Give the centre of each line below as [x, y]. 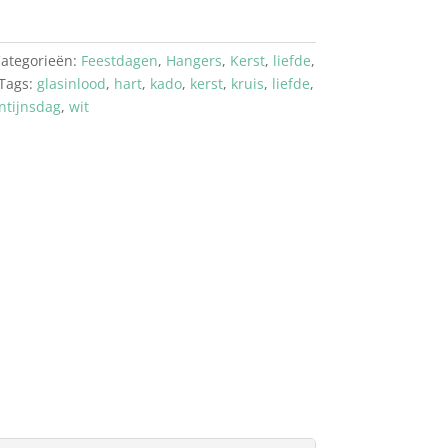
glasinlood [71, 83]
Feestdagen [119, 60]
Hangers [193, 60]
